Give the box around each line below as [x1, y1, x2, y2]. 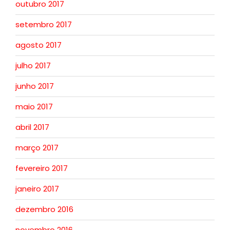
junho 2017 [15, 81, 54, 92]
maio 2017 [15, 101, 53, 112]
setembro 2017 [15, 19, 72, 30]
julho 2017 [15, 60, 51, 71]
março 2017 [15, 142, 59, 154]
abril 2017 [15, 122, 49, 133]
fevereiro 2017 [15, 163, 68, 174]
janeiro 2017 [15, 183, 59, 195]
